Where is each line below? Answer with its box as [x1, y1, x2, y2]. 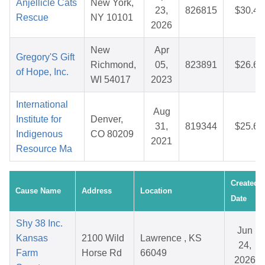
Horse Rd [82, 248, 122, 258]
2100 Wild [82, 233, 124, 244]
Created [231, 179, 258, 188]
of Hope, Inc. [16, 67, 69, 77]
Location [140, 186, 172, 196]
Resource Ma [16, 144, 72, 154]
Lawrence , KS [140, 233, 202, 244]
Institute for [16, 114, 62, 125]
